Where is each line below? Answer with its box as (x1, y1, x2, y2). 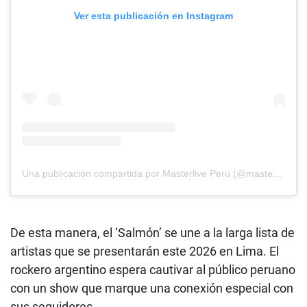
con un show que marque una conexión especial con (10, 281, 293, 296)
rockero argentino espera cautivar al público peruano (10, 262, 295, 278)
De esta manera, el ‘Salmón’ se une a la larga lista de (10, 225, 295, 241)
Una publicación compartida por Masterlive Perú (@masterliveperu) (273, 168, 282, 180)
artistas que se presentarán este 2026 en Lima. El (10, 244, 279, 259)
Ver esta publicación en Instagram (74, 10, 233, 21)
